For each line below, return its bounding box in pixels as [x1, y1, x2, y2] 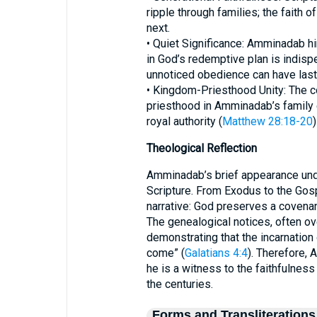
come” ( [146, 246, 185, 260]
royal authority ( [146, 115, 222, 128]
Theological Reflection [146, 142, 257, 155]
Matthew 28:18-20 [221, 115, 313, 128]
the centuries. [146, 277, 213, 291]
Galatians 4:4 [184, 246, 248, 260]
